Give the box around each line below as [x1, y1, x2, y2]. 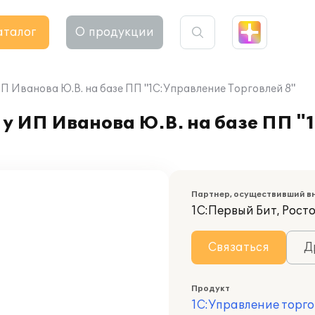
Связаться [208, 240, 269, 255]
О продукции [75, 25, 154, 39]
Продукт [191, 284, 230, 293]
